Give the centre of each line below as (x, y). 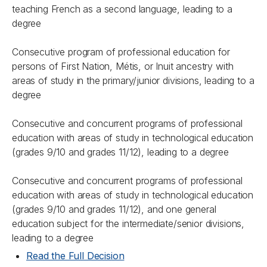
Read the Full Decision (75, 256)
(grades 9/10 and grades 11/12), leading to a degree (120, 152)
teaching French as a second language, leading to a (122, 9)
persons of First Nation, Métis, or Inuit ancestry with (123, 66)
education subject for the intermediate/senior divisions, (128, 223)
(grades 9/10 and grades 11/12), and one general (114, 209)
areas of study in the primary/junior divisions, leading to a (133, 80)
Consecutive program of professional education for (121, 52)
